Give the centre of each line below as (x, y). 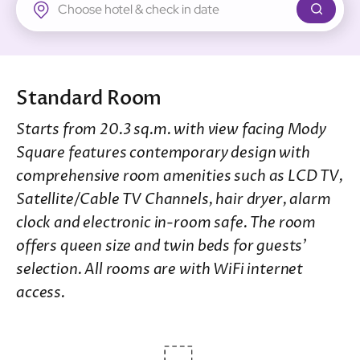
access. (41, 293)
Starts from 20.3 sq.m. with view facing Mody (171, 130)
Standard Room (89, 99)
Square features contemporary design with (163, 153)
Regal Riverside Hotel (83, 52)
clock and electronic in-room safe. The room (166, 223)
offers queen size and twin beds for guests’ (162, 247)
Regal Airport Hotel (78, 85)
